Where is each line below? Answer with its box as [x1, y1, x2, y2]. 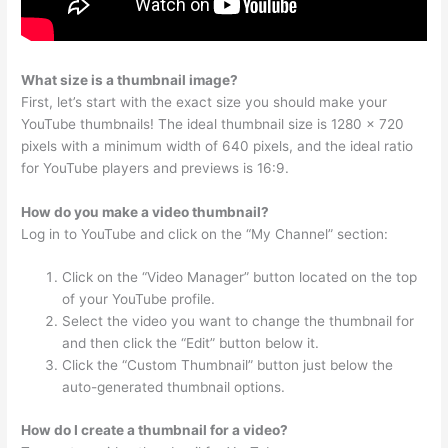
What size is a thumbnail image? [21, 71, 239, 88]
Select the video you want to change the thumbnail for [62, 313, 415, 330]
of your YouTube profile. [62, 291, 216, 308]
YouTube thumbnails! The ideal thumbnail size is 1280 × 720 [21, 115, 405, 132]
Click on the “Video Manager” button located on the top [62, 269, 418, 286]
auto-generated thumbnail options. [62, 379, 286, 396]
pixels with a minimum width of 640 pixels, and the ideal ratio [21, 137, 414, 154]
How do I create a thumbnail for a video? [21, 421, 289, 438]
